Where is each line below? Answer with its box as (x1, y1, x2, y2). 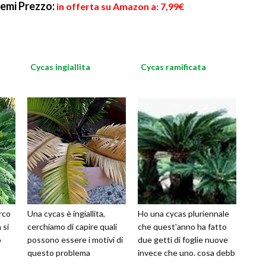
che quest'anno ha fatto (138, 221, 227, 232)
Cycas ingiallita (30, 62, 90, 72)
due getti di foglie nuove (138, 235, 228, 245)
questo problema (27, 248, 90, 258)
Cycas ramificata (141, 62, 206, 72)
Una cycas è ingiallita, (27, 208, 105, 219)
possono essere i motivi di (27, 235, 123, 245)
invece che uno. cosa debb (138, 248, 235, 258)
